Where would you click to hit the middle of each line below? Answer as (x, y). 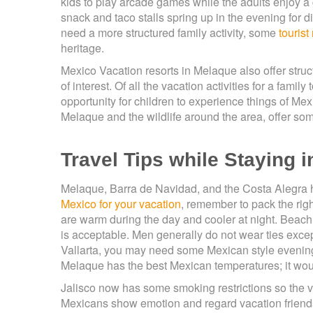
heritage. (82, 48)
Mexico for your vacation (121, 204)
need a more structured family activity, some (170, 33)
